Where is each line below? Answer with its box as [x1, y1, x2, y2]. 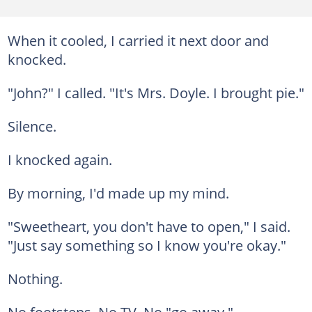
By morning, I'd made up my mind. [7, 183, 229, 203]
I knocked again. [7, 150, 112, 169]
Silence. [7, 116, 56, 136]
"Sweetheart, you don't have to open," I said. [7, 217, 290, 236]
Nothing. [7, 269, 63, 288]
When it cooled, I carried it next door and [7, 31, 269, 50]
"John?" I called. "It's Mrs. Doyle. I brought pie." [7, 83, 304, 102]
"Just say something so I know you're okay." [7, 235, 286, 255]
